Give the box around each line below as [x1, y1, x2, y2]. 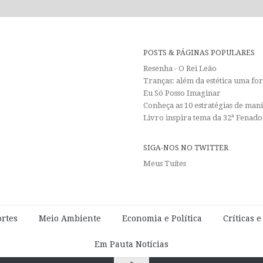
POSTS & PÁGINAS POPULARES [143, 48, 255, 58]
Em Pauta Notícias [95, 240, 168, 249]
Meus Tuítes [143, 159, 186, 168]
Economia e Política [122, 214, 202, 224]
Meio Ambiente [38, 214, 101, 224]
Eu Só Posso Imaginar [143, 89, 221, 98]
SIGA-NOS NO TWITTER [143, 143, 228, 153]
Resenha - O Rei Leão [143, 64, 217, 73]
